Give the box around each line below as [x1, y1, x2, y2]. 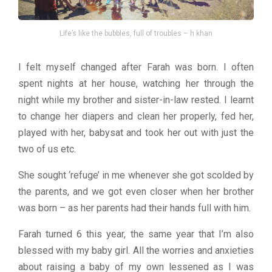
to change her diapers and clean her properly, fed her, [18, 110, 254, 122]
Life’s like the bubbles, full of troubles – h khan [59, 29, 212, 38]
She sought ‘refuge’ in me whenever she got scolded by [18, 169, 254, 181]
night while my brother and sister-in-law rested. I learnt [18, 93, 254, 106]
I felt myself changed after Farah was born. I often [18, 61, 254, 73]
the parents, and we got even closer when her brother [18, 185, 254, 197]
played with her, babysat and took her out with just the [18, 126, 254, 138]
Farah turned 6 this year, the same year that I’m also [18, 228, 254, 240]
